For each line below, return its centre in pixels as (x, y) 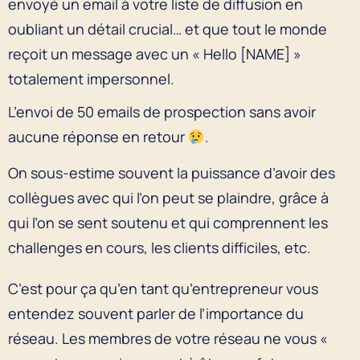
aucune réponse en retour (98, 136)
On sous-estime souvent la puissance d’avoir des (172, 172)
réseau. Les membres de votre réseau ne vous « (170, 338)
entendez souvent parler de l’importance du (156, 313)
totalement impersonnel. (93, 78)
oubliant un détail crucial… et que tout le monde (168, 29)
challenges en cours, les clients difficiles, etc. (161, 247)
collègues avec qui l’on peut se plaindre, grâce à (168, 197)
